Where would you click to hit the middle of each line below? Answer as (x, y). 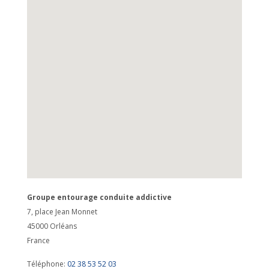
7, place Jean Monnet (62, 212)
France (38, 240)
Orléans (63, 226)
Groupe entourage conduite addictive (99, 197)
